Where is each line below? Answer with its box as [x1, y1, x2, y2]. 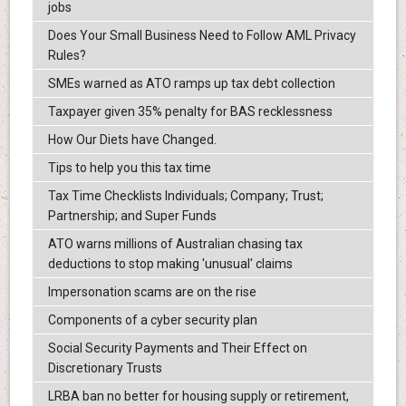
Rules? [47, 48, 86, 63]
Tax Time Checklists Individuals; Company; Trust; [47, 188, 324, 204]
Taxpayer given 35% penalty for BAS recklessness [47, 104, 333, 120]
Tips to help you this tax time [47, 160, 211, 176]
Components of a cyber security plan [47, 313, 257, 328]
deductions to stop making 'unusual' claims [47, 256, 293, 272]
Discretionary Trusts [47, 361, 162, 376]
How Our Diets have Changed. [47, 132, 217, 148]
